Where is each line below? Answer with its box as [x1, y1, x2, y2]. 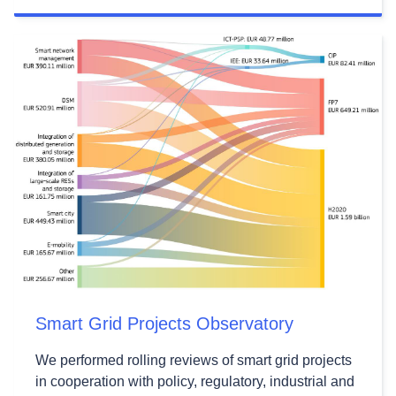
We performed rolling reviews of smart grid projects [35, 352, 352, 368]
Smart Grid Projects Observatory [35, 313, 293, 333]
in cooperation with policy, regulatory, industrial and [35, 373, 354, 389]
